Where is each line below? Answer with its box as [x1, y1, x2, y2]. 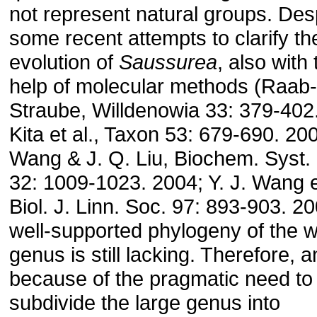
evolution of [9, 50, 119, 74]
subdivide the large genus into [9, 291, 280, 314]
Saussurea [119, 50, 217, 74]
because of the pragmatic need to [9, 267, 313, 290]
